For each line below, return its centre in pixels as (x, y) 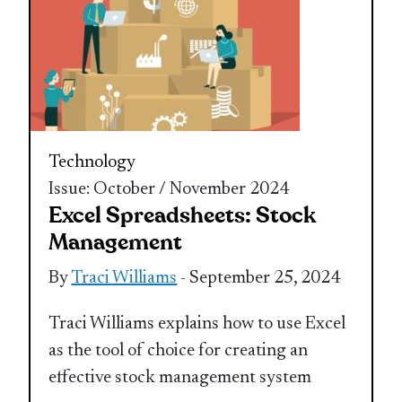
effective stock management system (180, 377)
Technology (92, 162)
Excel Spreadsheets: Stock (183, 215)
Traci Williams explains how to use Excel (197, 323)
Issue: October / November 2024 (169, 189)
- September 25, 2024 (259, 278)
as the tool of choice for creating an (179, 350)
